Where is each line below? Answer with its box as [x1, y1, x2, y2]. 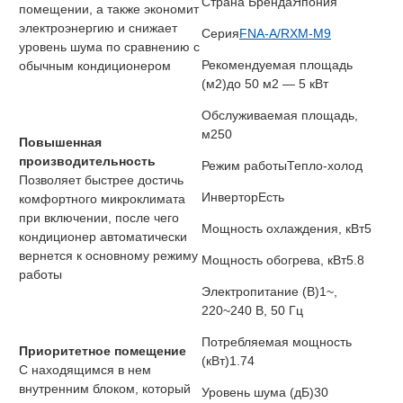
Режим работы [201, 158, 287, 174]
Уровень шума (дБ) [201, 385, 314, 400]
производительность [19, 154, 156, 169]
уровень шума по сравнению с [19, 40, 200, 55]
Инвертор [201, 190, 258, 205]
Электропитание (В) [201, 284, 319, 300]
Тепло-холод [287, 158, 363, 174]
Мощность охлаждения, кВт [201, 221, 364, 237]
